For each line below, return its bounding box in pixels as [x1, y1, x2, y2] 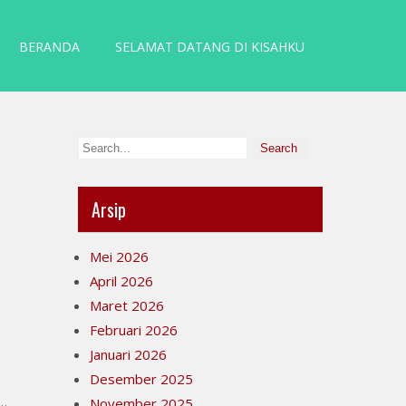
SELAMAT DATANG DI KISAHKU [115, 38, 304, 55]
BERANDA [19, 38, 80, 55]
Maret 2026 [90, 296, 164, 314]
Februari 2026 [90, 321, 178, 339]
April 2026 [90, 272, 153, 290]
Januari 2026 [90, 345, 167, 363]
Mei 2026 [90, 247, 149, 266]
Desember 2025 [90, 370, 193, 388]
